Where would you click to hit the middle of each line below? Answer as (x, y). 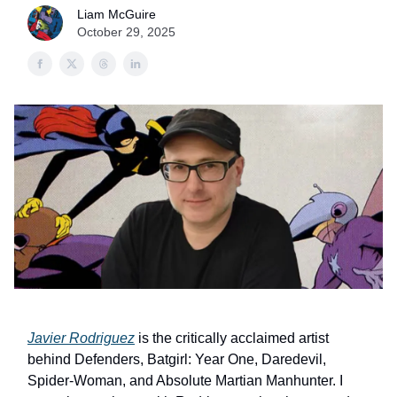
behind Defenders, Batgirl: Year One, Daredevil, (177, 359)
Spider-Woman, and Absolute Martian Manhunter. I (185, 381)
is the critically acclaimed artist (232, 338)
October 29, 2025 (126, 32)
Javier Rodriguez (81, 338)
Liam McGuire (117, 14)
